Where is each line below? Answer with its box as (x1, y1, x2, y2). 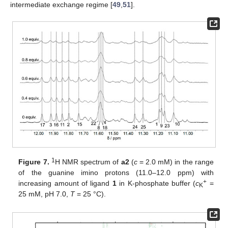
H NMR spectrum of (54, 157, 121, 166)
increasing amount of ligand (18, 179, 112, 187)
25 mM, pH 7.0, (18, 189, 71, 198)
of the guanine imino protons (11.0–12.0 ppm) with (18, 168, 214, 177)
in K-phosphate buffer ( (116, 179, 196, 187)
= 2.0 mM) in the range (137, 157, 214, 166)
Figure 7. (18, 157, 49, 166)
